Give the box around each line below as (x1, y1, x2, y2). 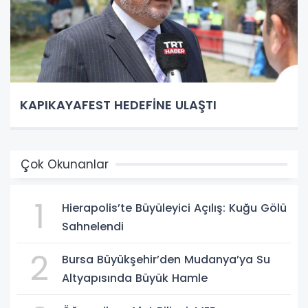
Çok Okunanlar (21, 155, 109, 173)
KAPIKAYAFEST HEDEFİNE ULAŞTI (20, 96, 217, 113)
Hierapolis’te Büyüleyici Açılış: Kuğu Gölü (62, 199, 287, 216)
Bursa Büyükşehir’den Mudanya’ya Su (62, 251, 270, 267)
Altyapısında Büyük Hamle (62, 269, 208, 286)
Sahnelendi (62, 218, 124, 234)
